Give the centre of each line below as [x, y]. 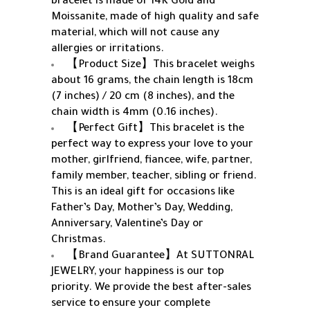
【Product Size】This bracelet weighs [161, 66]
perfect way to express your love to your [152, 145]
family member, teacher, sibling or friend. [154, 177]
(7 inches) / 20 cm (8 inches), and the [143, 98]
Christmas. [79, 241]
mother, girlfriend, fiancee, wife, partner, [152, 161]
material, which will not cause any [135, 34]
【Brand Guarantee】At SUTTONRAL [160, 257]
